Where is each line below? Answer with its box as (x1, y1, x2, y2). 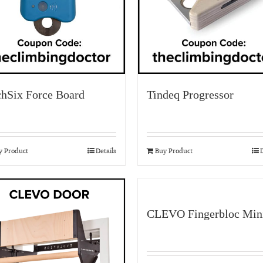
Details (96, 146, 116, 155)
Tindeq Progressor (147, 88, 234, 101)
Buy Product (155, 146, 193, 155)
